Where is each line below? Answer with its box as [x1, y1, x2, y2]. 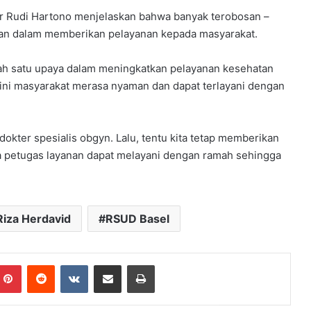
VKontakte [87, 259, 132, 271]
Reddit [54, 259, 82, 271]
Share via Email [121, 259, 143, 271]
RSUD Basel [105, 212, 169, 226]
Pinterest [21, 259, 60, 271]
